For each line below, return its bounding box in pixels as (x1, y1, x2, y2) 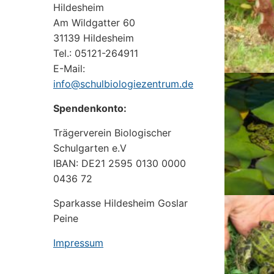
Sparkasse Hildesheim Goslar (53, 197, 188, 209)
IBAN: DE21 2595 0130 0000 (53, 157, 186, 169)
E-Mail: (53, 62, 85, 75)
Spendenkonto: (53, 102, 127, 114)
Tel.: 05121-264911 (53, 47, 138, 59)
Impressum (53, 237, 103, 249)
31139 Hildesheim (53, 32, 134, 44)
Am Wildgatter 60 (53, 17, 135, 29)
